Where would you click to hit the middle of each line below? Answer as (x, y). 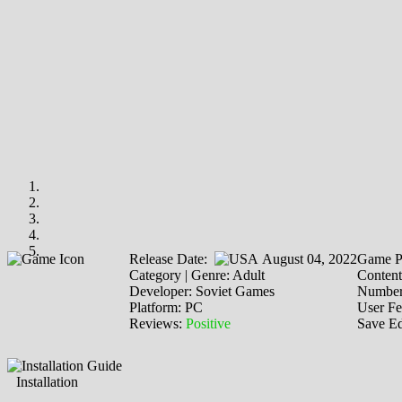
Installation (47, 381)
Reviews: (157, 323)
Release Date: (172, 258)
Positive (208, 323)
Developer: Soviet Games (202, 291)
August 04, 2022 (308, 258)
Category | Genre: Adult (197, 275)
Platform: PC (166, 307)
